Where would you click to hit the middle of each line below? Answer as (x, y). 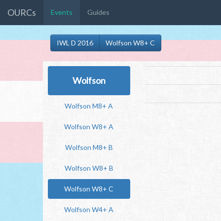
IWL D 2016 (75, 43)
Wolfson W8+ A (89, 127)
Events (62, 12)
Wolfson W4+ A (89, 209)
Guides (98, 12)
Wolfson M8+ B (89, 147)
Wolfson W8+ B (89, 168)
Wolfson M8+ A (89, 106)
